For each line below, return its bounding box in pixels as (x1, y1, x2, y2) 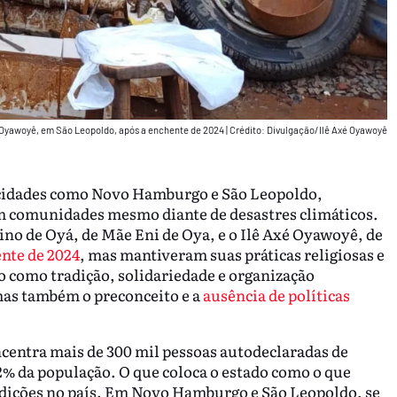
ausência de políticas (202, 283, 350, 306)
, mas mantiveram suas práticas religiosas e (79, 242, 385, 265)
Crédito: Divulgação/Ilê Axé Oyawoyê (229, 124, 387, 136)
